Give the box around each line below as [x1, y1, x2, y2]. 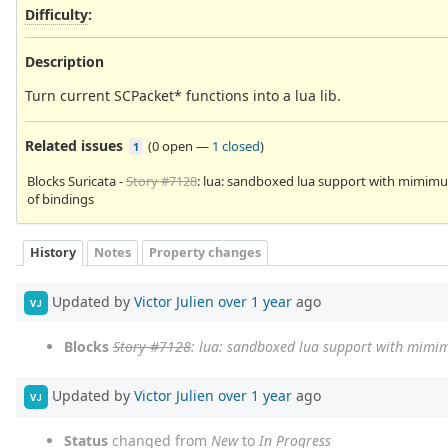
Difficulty [25, 4, 88, 24]
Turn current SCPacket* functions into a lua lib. [25, 85, 341, 105]
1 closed [212, 136, 260, 155]
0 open [152, 136, 193, 155]
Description [25, 51, 104, 71]
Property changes [149, 244, 261, 262]
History [30, 244, 76, 262]
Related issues [25, 135, 123, 155]
